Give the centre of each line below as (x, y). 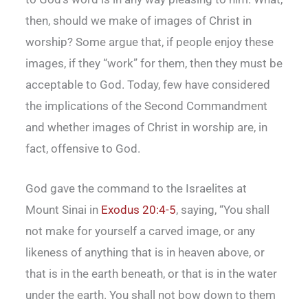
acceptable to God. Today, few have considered (148, 84)
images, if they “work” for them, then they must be (154, 63)
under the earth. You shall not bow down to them (151, 295)
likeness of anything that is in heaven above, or (145, 252)
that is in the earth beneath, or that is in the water (151, 273)
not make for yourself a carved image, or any (140, 231)
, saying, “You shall (223, 209)
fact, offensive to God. (83, 148)
